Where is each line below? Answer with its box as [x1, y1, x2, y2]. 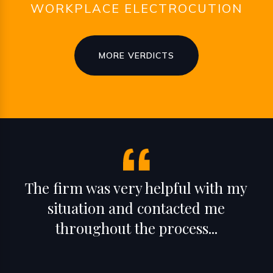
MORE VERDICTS [99, 50, 174, 61]
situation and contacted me [48, 198, 225, 218]
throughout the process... [55, 218, 218, 238]
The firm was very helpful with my [25, 178, 248, 198]
